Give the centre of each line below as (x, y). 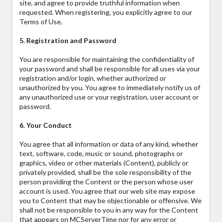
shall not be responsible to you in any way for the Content (109, 210)
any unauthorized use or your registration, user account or (109, 97)
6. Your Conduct (46, 125)
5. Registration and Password (68, 41)
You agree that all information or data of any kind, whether (109, 144)
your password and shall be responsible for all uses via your (110, 69)
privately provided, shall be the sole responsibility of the (105, 172)
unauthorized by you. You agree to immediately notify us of (110, 88)
